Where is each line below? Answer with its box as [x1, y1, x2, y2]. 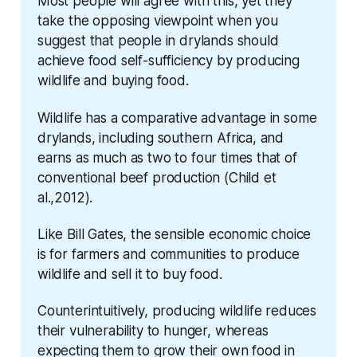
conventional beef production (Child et [37, 169, 277, 186]
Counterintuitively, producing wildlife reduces [37, 303, 317, 320]
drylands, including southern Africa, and [37, 129, 284, 146]
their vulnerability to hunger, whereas [37, 323, 269, 339]
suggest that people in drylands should [37, 33, 279, 49]
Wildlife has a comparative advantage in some [37, 109, 317, 126]
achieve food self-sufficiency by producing [37, 53, 300, 69]
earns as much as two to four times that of [37, 149, 297, 166]
